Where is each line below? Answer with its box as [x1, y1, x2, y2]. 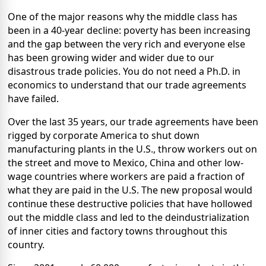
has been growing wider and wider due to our [8, 50, 214, 64]
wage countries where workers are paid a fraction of [8, 169, 245, 183]
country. [8, 237, 45, 251]
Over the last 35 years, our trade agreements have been [8, 115, 258, 128]
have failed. [8, 91, 59, 105]
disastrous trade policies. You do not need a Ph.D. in [8, 64, 240, 78]
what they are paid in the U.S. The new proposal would [8, 183, 252, 197]
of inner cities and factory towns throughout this [8, 224, 227, 237]
